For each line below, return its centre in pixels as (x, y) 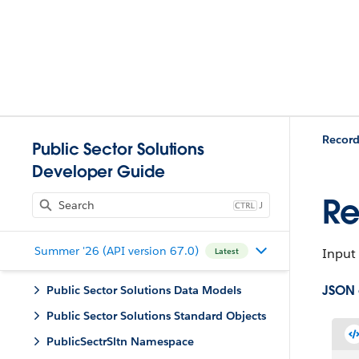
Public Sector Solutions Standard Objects (156, 316)
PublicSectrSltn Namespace (120, 341)
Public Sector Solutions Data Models (144, 290)
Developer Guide (99, 171)
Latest (226, 251)
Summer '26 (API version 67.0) (116, 250)
